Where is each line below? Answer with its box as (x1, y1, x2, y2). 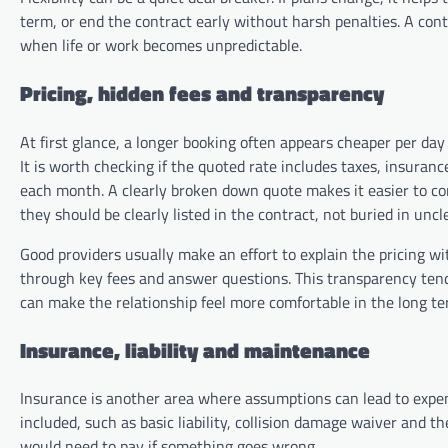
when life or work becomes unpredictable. (20, 33, 302, 58)
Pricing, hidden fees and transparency (20, 77, 384, 110)
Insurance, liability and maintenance (20, 333, 370, 366)
